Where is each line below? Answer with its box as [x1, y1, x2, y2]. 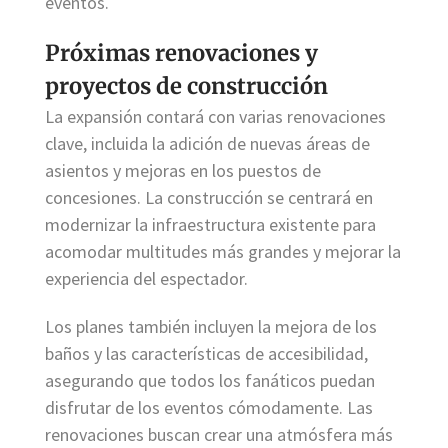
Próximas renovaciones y [45, 39, 318, 68]
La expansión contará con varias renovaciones [45, 105, 386, 129]
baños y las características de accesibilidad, [45, 342, 368, 366]
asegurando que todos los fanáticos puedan [45, 369, 375, 393]
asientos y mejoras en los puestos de [45, 159, 321, 183]
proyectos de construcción [45, 72, 328, 101]
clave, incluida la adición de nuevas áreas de [45, 132, 370, 156]
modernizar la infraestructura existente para [45, 213, 376, 237]
